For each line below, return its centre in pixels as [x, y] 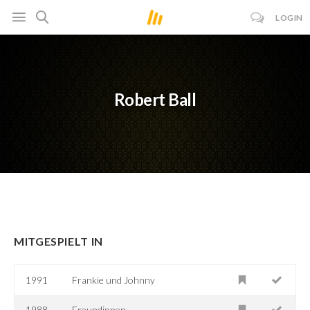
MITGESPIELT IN [58, 241]
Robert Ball [155, 100]
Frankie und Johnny [114, 280]
